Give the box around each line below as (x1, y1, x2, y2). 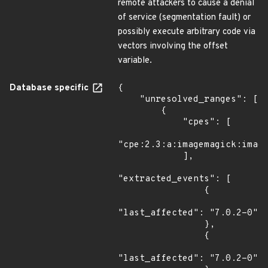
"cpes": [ (118, 117, 182, 128)
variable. (118, 55, 152, 66)
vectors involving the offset (118, 41, 228, 52)
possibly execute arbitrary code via (118, 26, 255, 38)
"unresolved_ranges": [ (118, 94, 139, 105)
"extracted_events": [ (118, 173, 231, 185)
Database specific (10, 83, 91, 94)
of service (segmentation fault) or (118, 12, 251, 23)
